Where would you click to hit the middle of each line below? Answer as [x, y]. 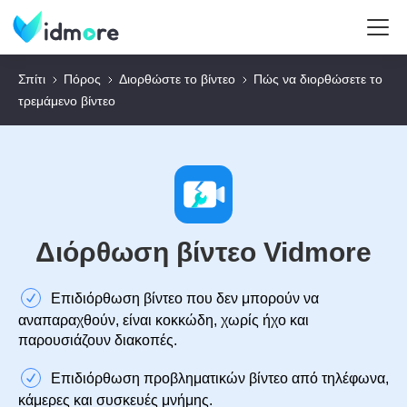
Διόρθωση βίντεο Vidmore [203, 252]
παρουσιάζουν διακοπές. [98, 340]
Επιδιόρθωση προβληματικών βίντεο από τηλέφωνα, [220, 378]
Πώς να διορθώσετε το [318, 79]
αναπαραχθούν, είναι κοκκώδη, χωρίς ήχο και [164, 320]
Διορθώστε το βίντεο [177, 79]
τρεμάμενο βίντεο [67, 101]
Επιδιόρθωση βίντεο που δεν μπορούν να [185, 298]
